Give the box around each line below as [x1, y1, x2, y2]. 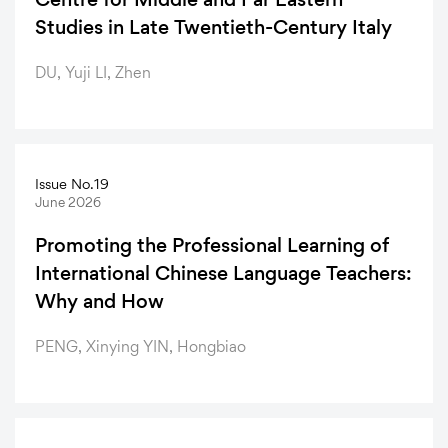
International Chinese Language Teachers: [35, 261, 412, 286]
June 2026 [35, 194, 101, 211]
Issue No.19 [35, 175, 109, 193]
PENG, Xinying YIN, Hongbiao [35, 337, 246, 357]
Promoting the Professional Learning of [35, 233, 389, 258]
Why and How [35, 289, 164, 314]
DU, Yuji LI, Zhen [35, 63, 151, 83]
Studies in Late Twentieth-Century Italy [35, 15, 392, 40]
